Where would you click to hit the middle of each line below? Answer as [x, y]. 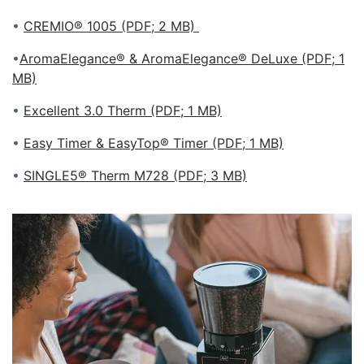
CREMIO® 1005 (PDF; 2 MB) [111, 26]
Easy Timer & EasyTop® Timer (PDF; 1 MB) [154, 143]
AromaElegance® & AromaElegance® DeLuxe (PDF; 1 [182, 58]
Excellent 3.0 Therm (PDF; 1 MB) [123, 110]
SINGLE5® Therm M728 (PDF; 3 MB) [135, 175]
